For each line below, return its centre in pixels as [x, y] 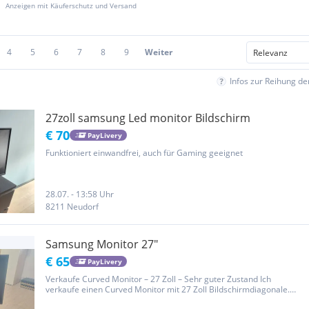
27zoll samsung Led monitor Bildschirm [148, 118]
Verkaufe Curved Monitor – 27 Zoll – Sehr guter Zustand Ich [158, 279]
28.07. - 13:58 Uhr [80, 194]
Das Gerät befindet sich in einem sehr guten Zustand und [155, 300]
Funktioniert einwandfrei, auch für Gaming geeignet [144, 153]
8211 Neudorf [72, 207]
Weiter [159, 52]
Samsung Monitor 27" [102, 244]
